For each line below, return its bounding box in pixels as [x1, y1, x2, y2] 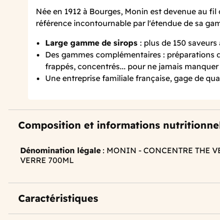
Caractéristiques [18, 192, 98, 205]
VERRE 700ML [20, 155, 74, 165]
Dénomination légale [20, 145, 101, 156]
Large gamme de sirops [45, 38, 140, 48]
